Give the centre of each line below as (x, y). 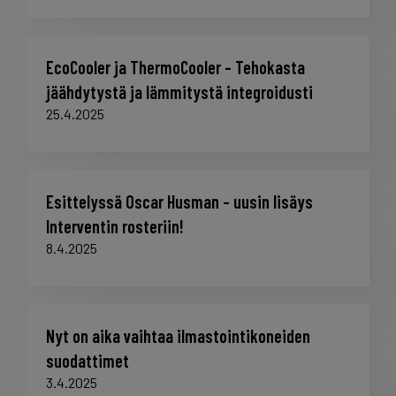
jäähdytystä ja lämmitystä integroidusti (179, 92)
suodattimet (88, 361)
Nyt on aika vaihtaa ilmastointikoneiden (178, 336)
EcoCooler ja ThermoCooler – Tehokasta (175, 68)
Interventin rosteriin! (115, 227)
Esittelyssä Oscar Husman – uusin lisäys (179, 202)
